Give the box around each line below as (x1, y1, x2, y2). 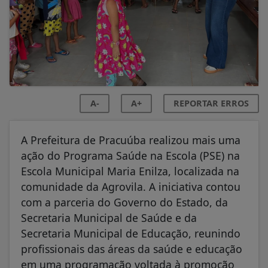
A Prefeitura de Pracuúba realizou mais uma (21, 133, 240, 148)
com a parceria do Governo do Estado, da (21, 195, 228, 210)
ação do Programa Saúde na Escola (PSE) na (21, 148, 240, 163)
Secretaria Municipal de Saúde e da (21, 211, 197, 226)
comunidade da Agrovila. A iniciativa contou (21, 179, 240, 194)
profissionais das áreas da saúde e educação (21, 242, 242, 257)
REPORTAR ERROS (173, 98, 249, 109)
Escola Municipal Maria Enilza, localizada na (21, 164, 239, 179)
